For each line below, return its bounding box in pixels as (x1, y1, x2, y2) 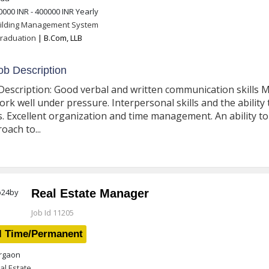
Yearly (73, 6, 98, 17)
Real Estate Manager (31, 187, 149, 200)
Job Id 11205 (31, 207, 74, 218)
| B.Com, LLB (35, 32, 82, 43)
